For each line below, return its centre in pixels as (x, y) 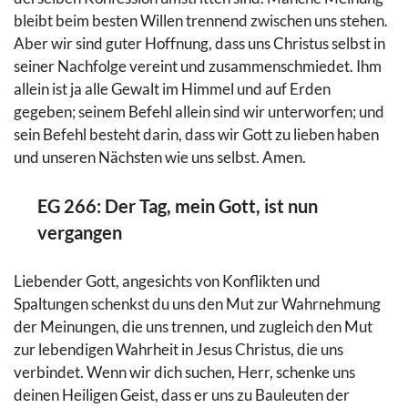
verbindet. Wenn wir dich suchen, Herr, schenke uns (184, 372)
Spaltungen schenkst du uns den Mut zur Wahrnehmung (197, 303)
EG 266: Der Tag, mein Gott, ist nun (178, 206)
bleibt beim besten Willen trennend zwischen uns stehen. (201, 21)
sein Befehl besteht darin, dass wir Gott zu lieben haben (196, 135)
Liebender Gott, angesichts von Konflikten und (167, 280)
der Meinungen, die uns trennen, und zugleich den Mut (193, 326)
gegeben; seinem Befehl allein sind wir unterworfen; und (199, 112)
